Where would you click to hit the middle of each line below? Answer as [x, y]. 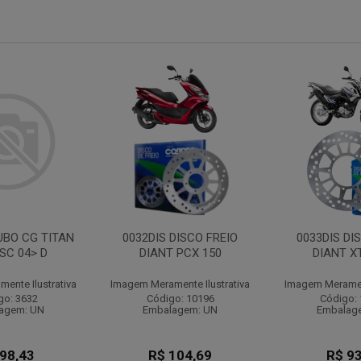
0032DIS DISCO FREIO [180, 238]
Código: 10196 [180, 299]
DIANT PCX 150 [180, 253]
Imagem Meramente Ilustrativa [180, 284]
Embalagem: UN [180, 310]
